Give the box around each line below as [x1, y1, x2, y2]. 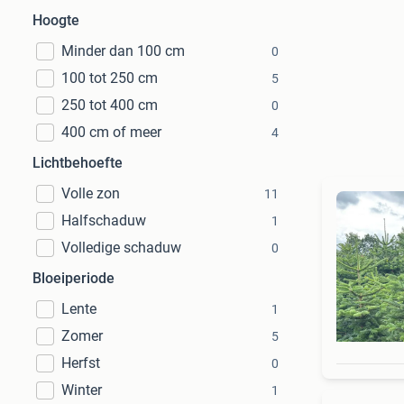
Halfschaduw [61, 212, 146, 229]
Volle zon [61, 185, 120, 202]
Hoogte [32, 12, 79, 29]
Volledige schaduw [61, 239, 181, 256]
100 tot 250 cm [61, 69, 158, 87]
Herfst [61, 354, 100, 372]
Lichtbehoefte [32, 154, 123, 171]
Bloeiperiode [32, 270, 115, 287]
